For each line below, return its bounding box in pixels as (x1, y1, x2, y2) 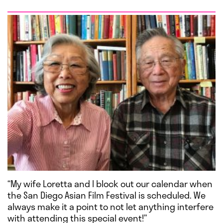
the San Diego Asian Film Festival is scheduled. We (7, 188, 206, 203)
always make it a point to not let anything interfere (7, 200, 214, 214)
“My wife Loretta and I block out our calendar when (7, 177, 213, 191)
